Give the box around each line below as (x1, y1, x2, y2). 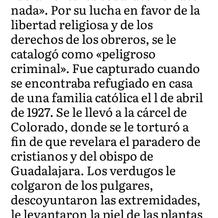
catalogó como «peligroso (11, 44, 156, 62)
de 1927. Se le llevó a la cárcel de (11, 102, 187, 121)
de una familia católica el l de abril (11, 88, 203, 106)
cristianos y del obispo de (11, 146, 154, 164)
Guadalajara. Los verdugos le (11, 161, 176, 179)
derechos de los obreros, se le (11, 29, 177, 48)
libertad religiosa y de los (11, 15, 153, 33)
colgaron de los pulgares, (11, 175, 154, 194)
